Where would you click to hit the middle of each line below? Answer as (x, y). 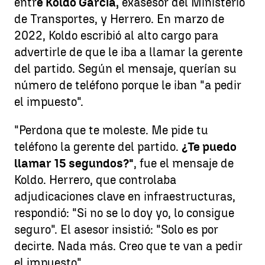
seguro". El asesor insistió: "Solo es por (116, 230)
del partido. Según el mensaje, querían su (125, 69)
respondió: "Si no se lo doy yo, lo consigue (124, 213)
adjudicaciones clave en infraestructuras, (125, 196)
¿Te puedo (209, 147)
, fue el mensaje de (184, 163)
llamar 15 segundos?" (74, 163)
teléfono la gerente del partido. (98, 147)
